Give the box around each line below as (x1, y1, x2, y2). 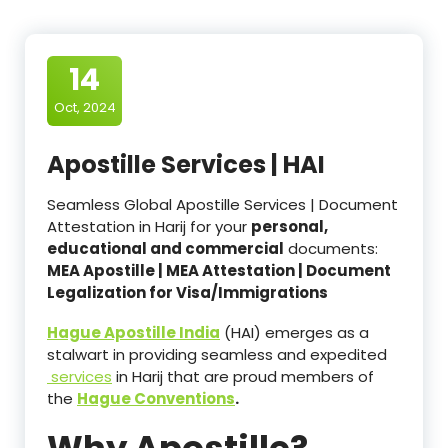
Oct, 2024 (53, 97, 116, 117)
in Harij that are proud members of (112, 365, 374, 387)
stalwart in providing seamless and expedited (47, 343, 387, 365)
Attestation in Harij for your (47, 215, 251, 237)
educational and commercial (47, 237, 284, 259)
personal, (251, 215, 328, 237)
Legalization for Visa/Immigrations (47, 281, 331, 303)
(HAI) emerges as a (220, 321, 369, 343)
